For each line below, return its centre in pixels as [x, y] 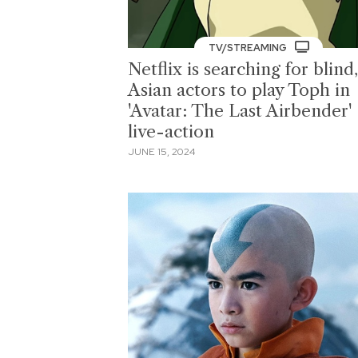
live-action [171, 131]
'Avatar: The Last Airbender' [240, 110]
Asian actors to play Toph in [239, 89]
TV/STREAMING [249, 48]
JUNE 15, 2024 [161, 152]
